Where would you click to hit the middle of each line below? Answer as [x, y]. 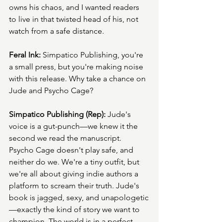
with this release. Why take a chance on [78, 79]
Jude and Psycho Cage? [51, 91]
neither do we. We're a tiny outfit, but [75, 162]
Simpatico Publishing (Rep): [57, 114]
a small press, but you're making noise [77, 67]
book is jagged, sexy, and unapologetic [79, 198]
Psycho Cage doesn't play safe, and [72, 150]
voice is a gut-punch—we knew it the [74, 126]
